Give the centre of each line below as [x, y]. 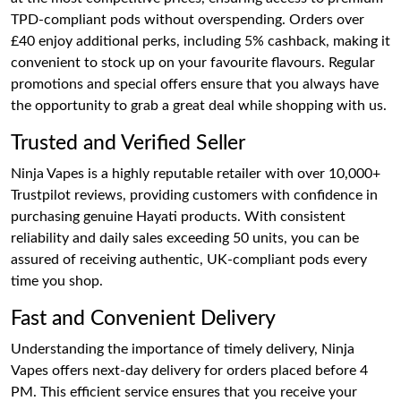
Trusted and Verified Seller [128, 143]
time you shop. [57, 281]
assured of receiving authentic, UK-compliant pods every [189, 259]
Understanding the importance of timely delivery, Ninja [183, 349]
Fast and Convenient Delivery [143, 318]
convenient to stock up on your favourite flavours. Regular [193, 62]
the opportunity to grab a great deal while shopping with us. [199, 105]
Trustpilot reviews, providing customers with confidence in [194, 195]
